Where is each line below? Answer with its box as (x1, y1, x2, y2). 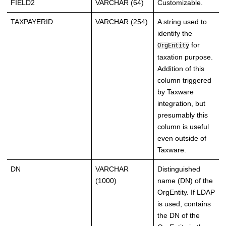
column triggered (157, 76, 211, 85)
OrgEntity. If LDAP (157, 188, 215, 197)
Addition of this (157, 65, 204, 73)
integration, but (157, 99, 205, 108)
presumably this (157, 111, 208, 120)
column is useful (157, 123, 209, 131)
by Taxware (157, 88, 194, 96)
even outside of (157, 134, 206, 143)
